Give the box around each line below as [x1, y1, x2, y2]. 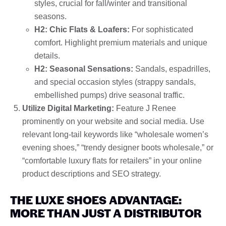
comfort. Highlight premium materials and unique [34, 38, 207, 47]
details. [34, 51, 60, 60]
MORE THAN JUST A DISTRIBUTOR [10, 204, 202, 221]
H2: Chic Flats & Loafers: [34, 25, 130, 34]
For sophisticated [130, 25, 193, 34]
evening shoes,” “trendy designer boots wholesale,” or [22, 143, 213, 152]
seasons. [34, 12, 67, 21]
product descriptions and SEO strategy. [22, 169, 161, 178]
